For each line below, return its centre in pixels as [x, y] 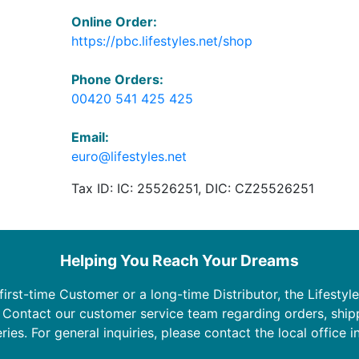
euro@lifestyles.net [129, 156]
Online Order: [114, 21]
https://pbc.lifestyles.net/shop [161, 40]
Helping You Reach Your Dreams [179, 260]
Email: [90, 137]
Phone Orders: [117, 79]
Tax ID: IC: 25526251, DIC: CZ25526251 [192, 188]
